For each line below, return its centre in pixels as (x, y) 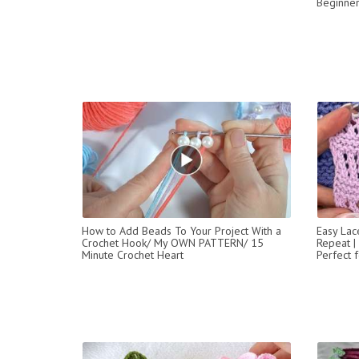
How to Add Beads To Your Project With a (182, 230)
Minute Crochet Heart (133, 254)
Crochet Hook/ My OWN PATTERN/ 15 (173, 242)
